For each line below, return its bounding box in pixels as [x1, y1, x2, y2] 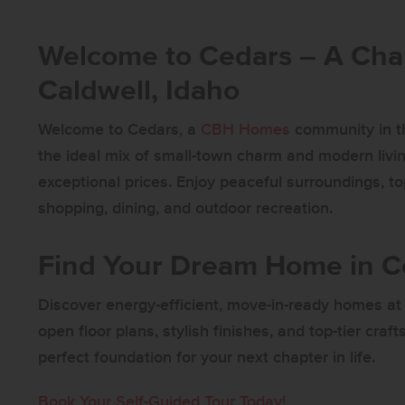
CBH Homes [201, 120, 290, 141]
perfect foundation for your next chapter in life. [38, 348, 375, 369]
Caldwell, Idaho [38, 73, 240, 110]
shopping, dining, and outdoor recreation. [38, 199, 333, 220]
